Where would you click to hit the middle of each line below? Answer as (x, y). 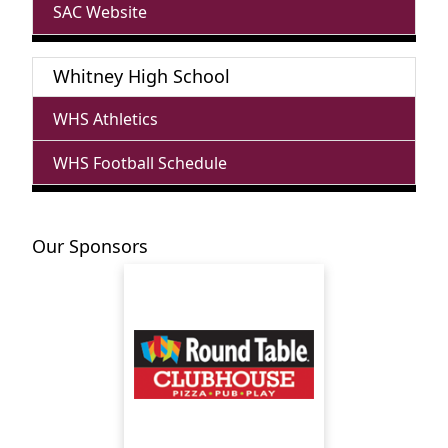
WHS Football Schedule (140, 162)
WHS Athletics (105, 118)
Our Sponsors (90, 246)
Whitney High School (141, 76)
